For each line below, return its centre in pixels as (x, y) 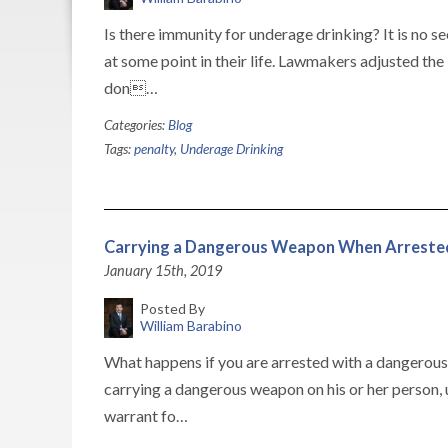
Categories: (136, 125)
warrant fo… (146, 415)
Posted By (172, 308)
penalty (154, 149)
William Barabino (190, 325)
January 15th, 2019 (163, 270)
